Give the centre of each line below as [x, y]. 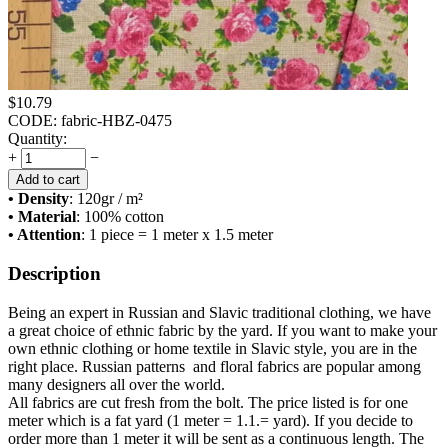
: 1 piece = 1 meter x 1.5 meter [177, 235]
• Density [38, 199]
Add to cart [48, 180]
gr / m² [122, 199]
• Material [42, 217]
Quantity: [37, 139]
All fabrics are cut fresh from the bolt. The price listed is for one [208, 402]
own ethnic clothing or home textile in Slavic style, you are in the [212, 348]
